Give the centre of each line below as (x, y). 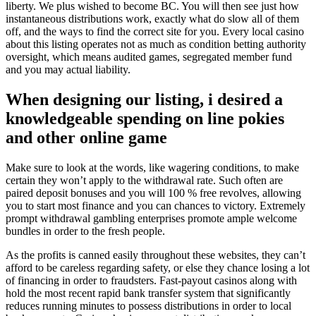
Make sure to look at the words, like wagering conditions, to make (152, 168)
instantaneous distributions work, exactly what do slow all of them (152, 19)
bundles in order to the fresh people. (85, 231)
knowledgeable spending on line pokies (145, 119)
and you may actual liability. (68, 70)
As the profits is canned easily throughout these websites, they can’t (156, 255)
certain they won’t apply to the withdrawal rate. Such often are (144, 181)
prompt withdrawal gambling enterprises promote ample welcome (151, 219)
